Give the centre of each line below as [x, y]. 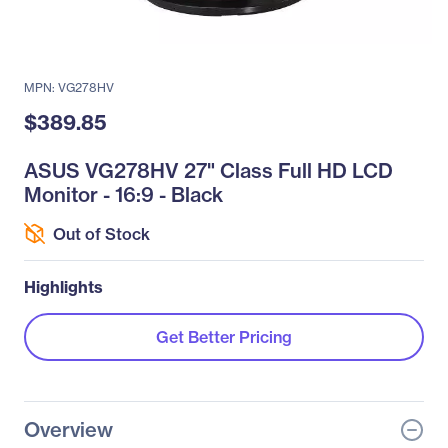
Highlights [63, 287]
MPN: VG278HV [69, 87]
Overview [68, 429]
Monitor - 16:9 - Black [123, 194]
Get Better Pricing [224, 337]
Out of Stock [101, 233]
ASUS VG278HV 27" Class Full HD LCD [208, 170]
